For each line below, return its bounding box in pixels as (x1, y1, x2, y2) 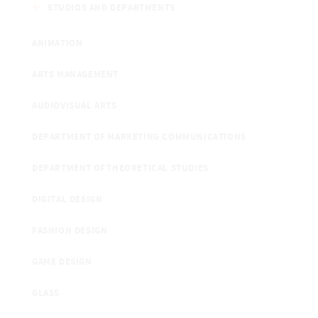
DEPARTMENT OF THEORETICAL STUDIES (32, 161, 209, 175)
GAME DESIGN (32, 255, 92, 268)
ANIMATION (32, 36, 83, 50)
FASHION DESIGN (32, 224, 108, 237)
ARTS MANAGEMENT (32, 67, 119, 81)
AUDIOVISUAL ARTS (32, 99, 117, 112)
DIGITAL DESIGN (32, 192, 103, 206)
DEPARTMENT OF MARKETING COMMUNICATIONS (32, 130, 246, 143)
